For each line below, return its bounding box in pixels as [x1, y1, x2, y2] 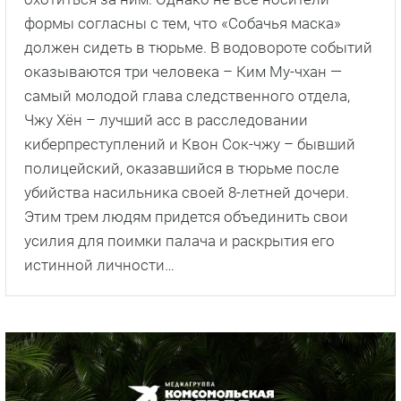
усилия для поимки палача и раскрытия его [24, 231, 335, 250]
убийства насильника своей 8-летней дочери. [24, 183, 349, 201]
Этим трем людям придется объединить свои [24, 207, 348, 226]
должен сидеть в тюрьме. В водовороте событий [24, 38, 372, 56]
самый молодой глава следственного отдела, [24, 86, 350, 105]
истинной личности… [24, 255, 175, 274]
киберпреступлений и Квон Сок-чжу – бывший [24, 134, 355, 153]
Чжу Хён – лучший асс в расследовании [24, 110, 308, 129]
